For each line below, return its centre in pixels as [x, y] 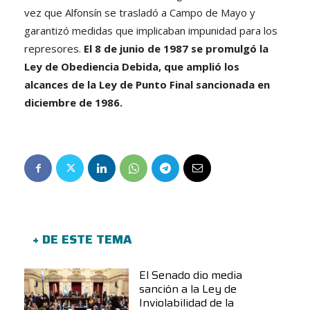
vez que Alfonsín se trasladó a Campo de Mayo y [140, 12]
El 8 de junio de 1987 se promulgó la [176, 48]
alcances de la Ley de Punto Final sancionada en [147, 84]
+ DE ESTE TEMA [82, 239]
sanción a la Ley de [188, 289]
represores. [54, 48]
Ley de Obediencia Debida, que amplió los [132, 66]
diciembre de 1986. [73, 102]
